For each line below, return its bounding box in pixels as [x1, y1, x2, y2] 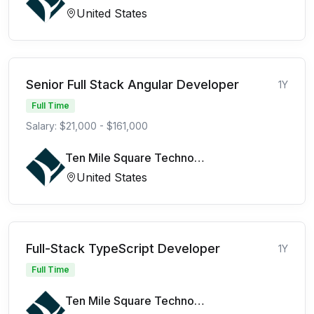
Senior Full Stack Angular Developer [26, 76, 239, 92]
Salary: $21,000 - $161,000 [26, 119, 148, 132]
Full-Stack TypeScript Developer [26, 240, 220, 256]
